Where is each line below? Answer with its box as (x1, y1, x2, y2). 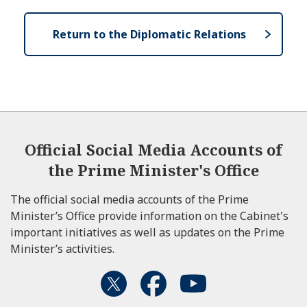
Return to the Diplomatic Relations (53, 27, 246, 42)
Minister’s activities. (10, 241, 114, 257)
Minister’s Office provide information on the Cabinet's (10, 208, 288, 224)
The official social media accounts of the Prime (10, 192, 249, 208)
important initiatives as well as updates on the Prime (10, 225, 284, 241)
